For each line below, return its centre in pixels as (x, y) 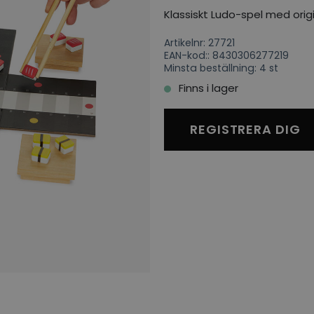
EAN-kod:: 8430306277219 (226, 55)
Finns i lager (211, 88)
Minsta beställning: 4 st (221, 68)
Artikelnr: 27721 (199, 43)
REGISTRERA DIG (245, 129)
